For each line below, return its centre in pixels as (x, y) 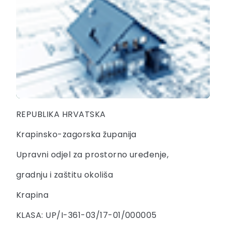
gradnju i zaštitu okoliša (65, 175)
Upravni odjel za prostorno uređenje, (93, 154)
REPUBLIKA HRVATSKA (61, 114)
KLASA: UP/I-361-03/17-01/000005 (87, 215)
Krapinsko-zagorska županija (76, 134)
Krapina (33, 195)
